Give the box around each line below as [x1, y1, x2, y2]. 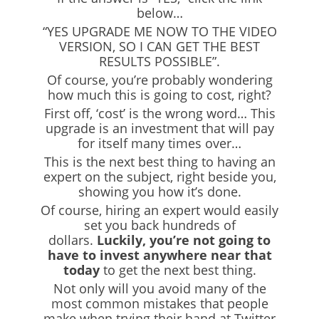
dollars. [48, 231, 97, 249]
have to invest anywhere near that [47, 246, 272, 263]
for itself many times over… [78, 134, 241, 152]
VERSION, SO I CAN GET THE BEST [59, 37, 260, 55]
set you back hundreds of [83, 216, 236, 234]
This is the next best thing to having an [43, 152, 276, 170]
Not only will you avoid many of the [53, 279, 266, 297]
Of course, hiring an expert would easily [41, 201, 278, 219]
